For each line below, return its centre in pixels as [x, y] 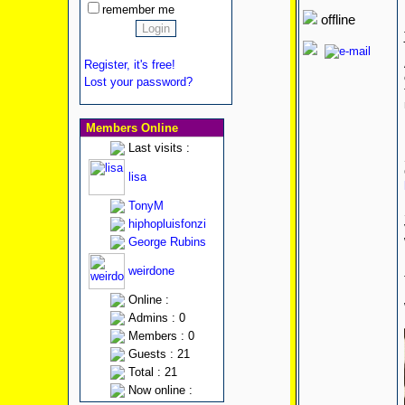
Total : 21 [152, 372]
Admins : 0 [156, 318]
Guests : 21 [159, 354]
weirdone [151, 271]
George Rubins [167, 242]
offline [336, 20]
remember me [138, 9]
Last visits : [159, 148]
